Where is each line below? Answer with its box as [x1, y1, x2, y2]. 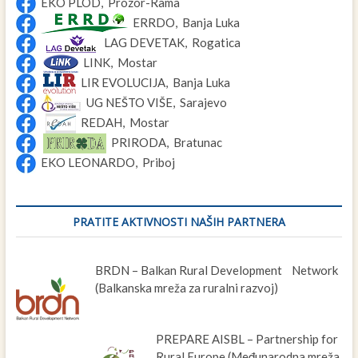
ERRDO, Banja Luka [127, 14, 240, 30]
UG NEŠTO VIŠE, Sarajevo [81, 94, 227, 109]
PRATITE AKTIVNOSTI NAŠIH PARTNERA [72, 213, 285, 229]
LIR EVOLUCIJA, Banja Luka [75, 74, 230, 89]
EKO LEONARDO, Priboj [35, 154, 175, 169]
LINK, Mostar [78, 54, 157, 70]
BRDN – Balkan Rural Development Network [94, 262, 338, 277]
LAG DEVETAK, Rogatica [98, 34, 241, 50]
